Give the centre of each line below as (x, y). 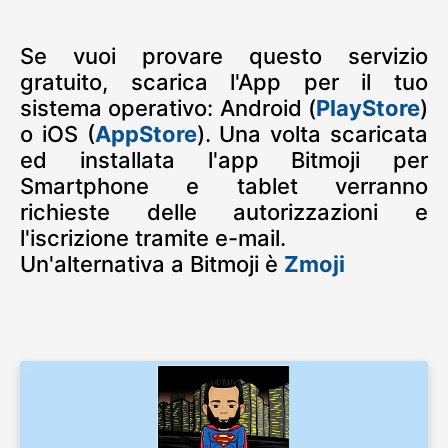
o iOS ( (57, 134)
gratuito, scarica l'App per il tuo (224, 82)
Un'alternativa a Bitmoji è (152, 264)
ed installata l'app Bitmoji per (224, 160)
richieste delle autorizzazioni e (224, 212)
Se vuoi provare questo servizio (224, 56)
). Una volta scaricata (312, 134)
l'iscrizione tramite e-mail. (153, 238)
